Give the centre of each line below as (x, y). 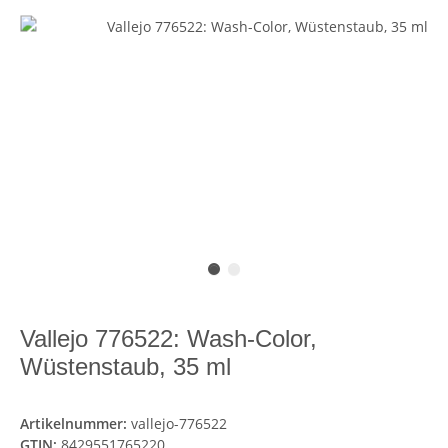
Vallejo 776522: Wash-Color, (169, 339)
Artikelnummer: (76, 424)
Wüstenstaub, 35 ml (126, 367)
